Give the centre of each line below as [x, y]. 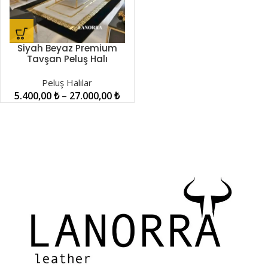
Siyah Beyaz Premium [67, 48]
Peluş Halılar [67, 83]
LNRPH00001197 [67, 70]
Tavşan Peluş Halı [67, 59]
